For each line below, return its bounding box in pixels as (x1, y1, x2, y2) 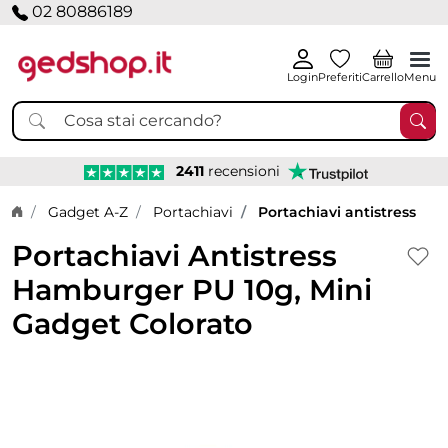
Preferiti (318, 69, 362, 84)
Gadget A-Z (48, 202, 128, 221)
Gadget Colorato (12, 305, 253, 341)
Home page (11, 201, 93, 220)
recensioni (204, 161, 280, 180)
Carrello (362, 69, 404, 84)
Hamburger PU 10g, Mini (12, 271, 372, 307)
